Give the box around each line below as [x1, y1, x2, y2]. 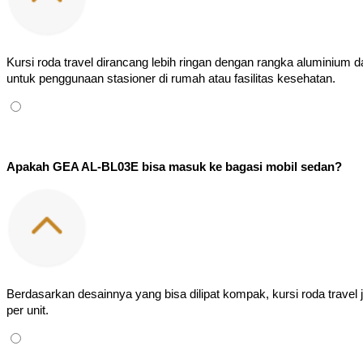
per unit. [6, 303, 49, 317]
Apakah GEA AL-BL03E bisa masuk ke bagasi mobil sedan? [6, 160, 342, 173]
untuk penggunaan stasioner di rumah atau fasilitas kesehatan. [6, 71, 335, 85]
